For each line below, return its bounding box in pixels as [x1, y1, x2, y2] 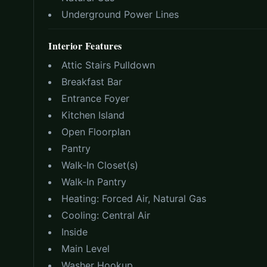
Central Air [102, 209, 150, 222]
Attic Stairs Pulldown [61, 59, 155, 72]
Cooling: [61, 209, 102, 222]
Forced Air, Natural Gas [102, 193, 206, 205]
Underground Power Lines [61, 8, 179, 21]
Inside [61, 226, 88, 238]
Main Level [61, 243, 110, 255]
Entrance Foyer [61, 92, 129, 105]
